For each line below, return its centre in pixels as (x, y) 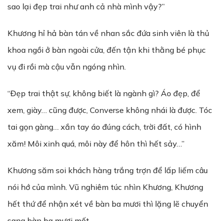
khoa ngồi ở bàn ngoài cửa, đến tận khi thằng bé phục (107, 50)
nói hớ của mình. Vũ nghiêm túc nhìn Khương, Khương (105, 187)
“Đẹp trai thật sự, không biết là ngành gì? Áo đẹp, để (104, 93)
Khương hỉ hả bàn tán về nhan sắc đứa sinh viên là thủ (108, 33)
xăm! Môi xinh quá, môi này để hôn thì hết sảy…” (96, 144)
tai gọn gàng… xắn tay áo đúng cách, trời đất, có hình (104, 127)
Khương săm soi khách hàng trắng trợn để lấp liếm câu (108, 170)
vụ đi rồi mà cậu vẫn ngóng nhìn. (67, 67)
